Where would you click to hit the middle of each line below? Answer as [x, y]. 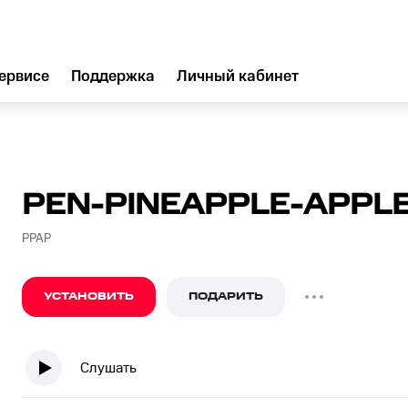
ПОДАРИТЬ [226, 296]
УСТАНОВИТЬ [89, 296]
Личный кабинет [238, 76]
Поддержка [113, 76]
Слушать [108, 368]
